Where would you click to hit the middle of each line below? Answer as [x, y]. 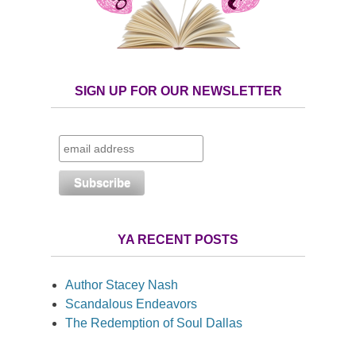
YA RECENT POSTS [178, 239]
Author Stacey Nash [122, 284]
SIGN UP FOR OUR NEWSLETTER [178, 91]
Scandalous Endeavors [131, 304]
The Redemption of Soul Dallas [154, 323]
